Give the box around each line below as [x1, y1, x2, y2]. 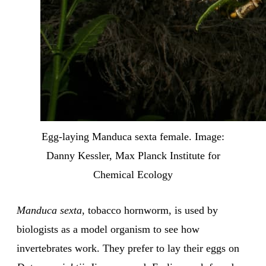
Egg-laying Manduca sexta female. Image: [42, 131, 224, 143]
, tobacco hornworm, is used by [82, 204, 218, 217]
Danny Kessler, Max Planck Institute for [46, 150, 220, 162]
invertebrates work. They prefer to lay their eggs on [17, 242, 239, 255]
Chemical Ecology [93, 169, 173, 181]
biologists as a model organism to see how [17, 223, 199, 236]
